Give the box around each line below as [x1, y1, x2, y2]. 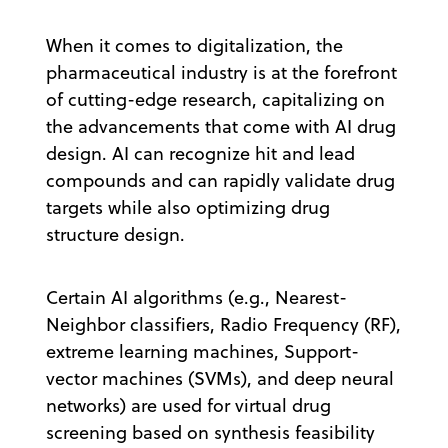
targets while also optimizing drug [46, 194, 330, 220]
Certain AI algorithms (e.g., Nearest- [46, 284, 347, 310]
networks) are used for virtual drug [46, 392, 331, 418]
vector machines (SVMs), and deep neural [46, 365, 394, 391]
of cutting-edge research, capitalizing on [46, 86, 385, 112]
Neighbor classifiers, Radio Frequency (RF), [46, 311, 401, 337]
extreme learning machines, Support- [46, 338, 359, 364]
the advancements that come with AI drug [46, 113, 396, 139]
